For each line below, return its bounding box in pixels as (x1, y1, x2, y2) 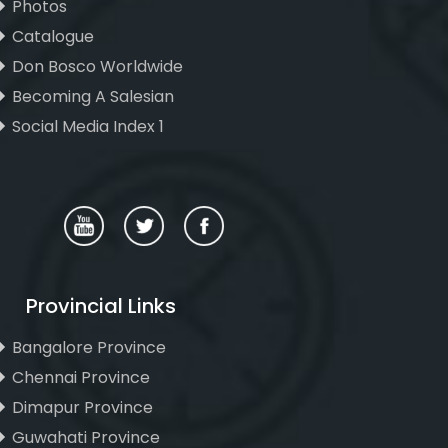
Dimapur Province (12, 396, 153, 419)
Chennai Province (12, 366, 150, 389)
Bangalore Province (12, 336, 166, 359)
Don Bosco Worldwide (12, 55, 183, 78)
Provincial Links (26, 292, 176, 320)
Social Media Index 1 (12, 115, 164, 138)
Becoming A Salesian (12, 85, 174, 108)
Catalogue (12, 25, 94, 48)
